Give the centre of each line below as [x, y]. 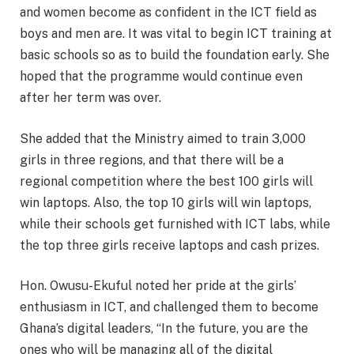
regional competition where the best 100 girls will [166, 181]
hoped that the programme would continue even [161, 76]
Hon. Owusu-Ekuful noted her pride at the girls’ [158, 286]
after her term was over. [90, 97]
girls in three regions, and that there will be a [152, 160]
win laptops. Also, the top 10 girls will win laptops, [166, 202]
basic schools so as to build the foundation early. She [175, 55]
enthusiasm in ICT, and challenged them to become [169, 307]
